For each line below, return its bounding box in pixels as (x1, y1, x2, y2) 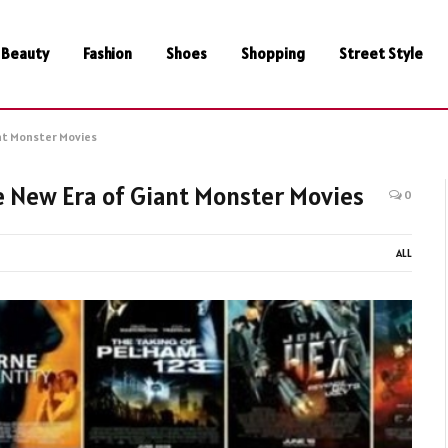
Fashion (82, 44, 132, 63)
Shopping (240, 44, 305, 63)
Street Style (338, 44, 423, 63)
